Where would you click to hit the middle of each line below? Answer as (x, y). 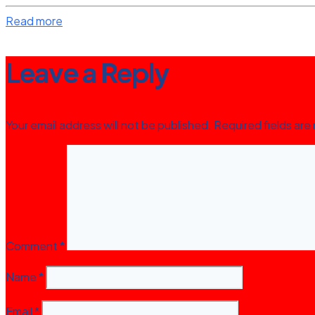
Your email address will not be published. (109, 124)
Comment (33, 245)
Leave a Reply (87, 72)
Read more (34, 20)
